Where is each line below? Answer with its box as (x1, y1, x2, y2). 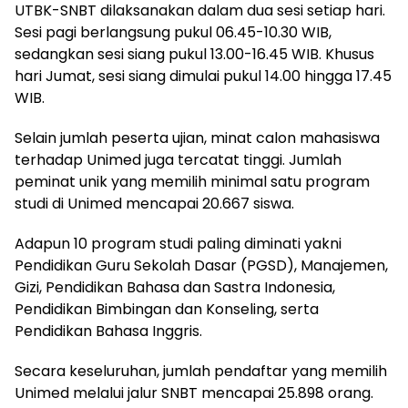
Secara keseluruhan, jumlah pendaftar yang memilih (15, 360, 387, 382)
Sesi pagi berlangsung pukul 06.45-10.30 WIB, (15, 21, 331, 43)
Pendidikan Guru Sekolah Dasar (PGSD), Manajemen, (15, 254, 388, 276)
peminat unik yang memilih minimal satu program (15, 170, 370, 192)
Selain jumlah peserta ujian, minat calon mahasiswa (15, 127, 380, 148)
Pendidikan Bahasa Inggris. (15, 320, 202, 342)
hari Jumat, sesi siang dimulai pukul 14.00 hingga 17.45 (15, 65, 392, 87)
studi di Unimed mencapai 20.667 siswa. (15, 192, 294, 214)
